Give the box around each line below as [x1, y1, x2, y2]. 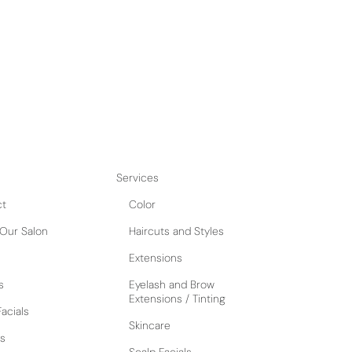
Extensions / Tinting [129, 291, 226, 306]
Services [116, 170, 159, 185]
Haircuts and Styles [129, 223, 225, 238]
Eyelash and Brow [129, 277, 215, 291]
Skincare [129, 317, 171, 332]
